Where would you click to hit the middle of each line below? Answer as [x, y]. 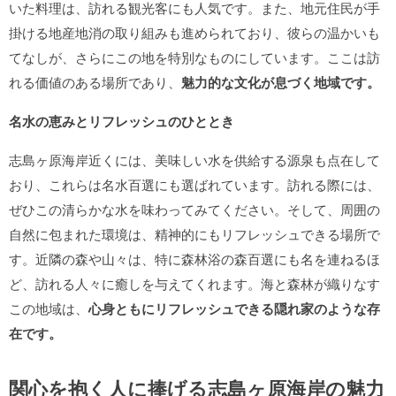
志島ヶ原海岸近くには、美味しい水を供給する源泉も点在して [194, 160]
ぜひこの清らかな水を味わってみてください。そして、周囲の [194, 209]
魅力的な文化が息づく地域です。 [281, 82]
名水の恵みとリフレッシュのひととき [122, 121]
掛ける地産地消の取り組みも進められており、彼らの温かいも [194, 32]
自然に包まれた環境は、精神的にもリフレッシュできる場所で [194, 234]
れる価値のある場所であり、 [95, 82]
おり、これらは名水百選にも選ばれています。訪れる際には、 [194, 184]
